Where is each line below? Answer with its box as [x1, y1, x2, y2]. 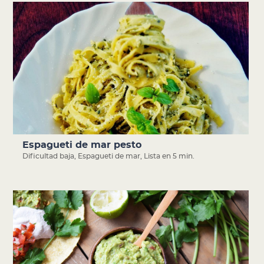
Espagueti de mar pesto [22, 140, 142, 150]
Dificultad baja [22, 152, 75, 160]
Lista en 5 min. [144, 152, 195, 160]
